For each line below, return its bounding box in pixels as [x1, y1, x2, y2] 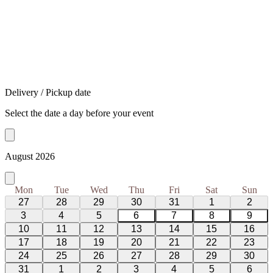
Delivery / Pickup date [5, 87, 91, 98]
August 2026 [5, 151, 55, 162]
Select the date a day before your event [5, 108, 154, 119]
